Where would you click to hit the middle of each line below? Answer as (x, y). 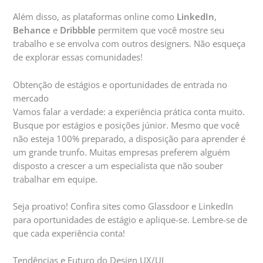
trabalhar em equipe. (55, 179)
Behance (32, 30)
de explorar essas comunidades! (78, 57)
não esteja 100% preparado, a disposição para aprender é (129, 138)
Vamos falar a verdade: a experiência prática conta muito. (129, 111)
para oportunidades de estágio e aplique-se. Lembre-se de (130, 219)
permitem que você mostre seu (160, 30)
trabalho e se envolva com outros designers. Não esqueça (129, 44)
